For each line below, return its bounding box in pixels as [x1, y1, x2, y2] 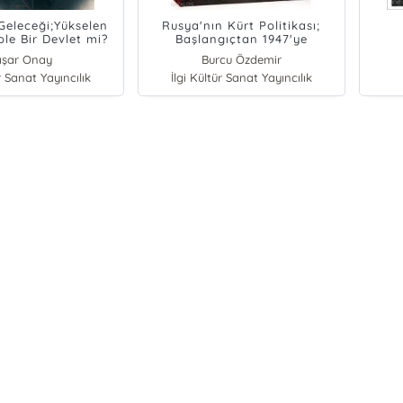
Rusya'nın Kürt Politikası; [162, 18, 321, 33]
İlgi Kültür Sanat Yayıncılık [170, 70, 312, 85]
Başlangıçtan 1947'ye [175, 31, 308, 47]
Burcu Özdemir [201, 52, 282, 67]
